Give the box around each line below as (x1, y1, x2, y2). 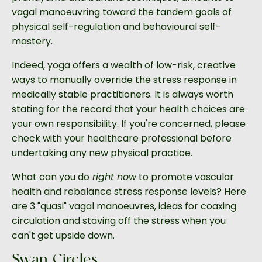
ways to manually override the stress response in (12, 73, 237, 87)
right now (92, 170, 136, 184)
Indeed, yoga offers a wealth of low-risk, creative (12, 58, 236, 72)
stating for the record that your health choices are (12, 102, 245, 116)
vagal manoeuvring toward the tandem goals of (12, 5, 232, 19)
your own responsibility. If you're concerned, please (12, 116, 246, 130)
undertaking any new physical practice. (12, 146, 192, 160)
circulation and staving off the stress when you (12, 213, 226, 227)
